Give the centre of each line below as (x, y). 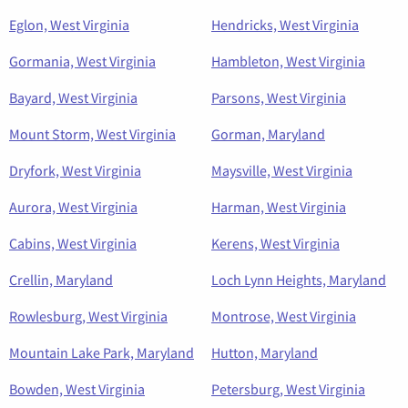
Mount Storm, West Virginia (92, 134)
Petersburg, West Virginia (288, 389)
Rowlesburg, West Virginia (88, 316)
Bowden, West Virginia (77, 389)
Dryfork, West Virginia (75, 171)
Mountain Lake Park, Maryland (102, 353)
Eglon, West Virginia (69, 25)
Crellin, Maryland (61, 280)
